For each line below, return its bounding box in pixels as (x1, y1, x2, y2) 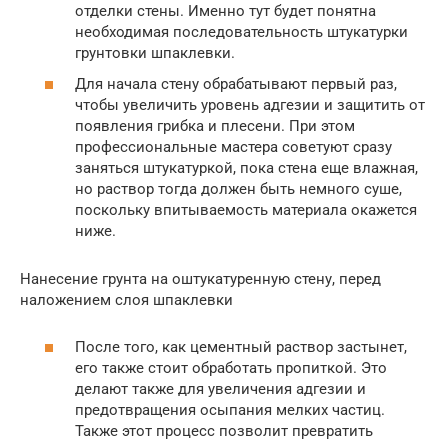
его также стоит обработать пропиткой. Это (75, 358, 387, 377)
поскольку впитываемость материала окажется (75, 201, 417, 220)
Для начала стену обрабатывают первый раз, (75, 75, 397, 94)
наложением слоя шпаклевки (20, 291, 233, 310)
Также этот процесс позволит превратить (75, 421, 373, 440)
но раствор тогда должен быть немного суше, (75, 180, 402, 199)
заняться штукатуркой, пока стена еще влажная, (75, 159, 418, 178)
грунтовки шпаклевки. (75, 43, 235, 62)
